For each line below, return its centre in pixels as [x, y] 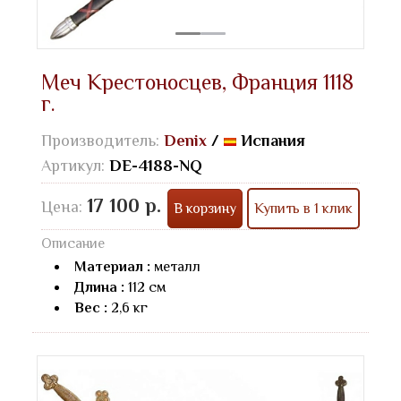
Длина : [99, 288]
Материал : [112, 267]
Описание [73, 244]
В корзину [205, 209]
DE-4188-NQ [156, 166]
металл [175, 267]
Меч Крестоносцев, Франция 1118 [197, 82]
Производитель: [102, 141]
